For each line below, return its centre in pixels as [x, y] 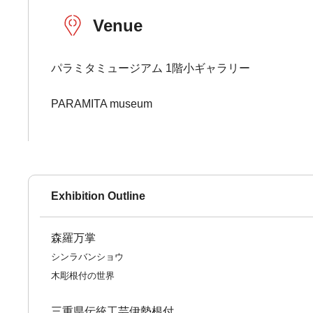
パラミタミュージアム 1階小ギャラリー [151, 68]
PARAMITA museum [102, 104]
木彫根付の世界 [83, 276]
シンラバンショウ [88, 257]
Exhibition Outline [99, 196]
